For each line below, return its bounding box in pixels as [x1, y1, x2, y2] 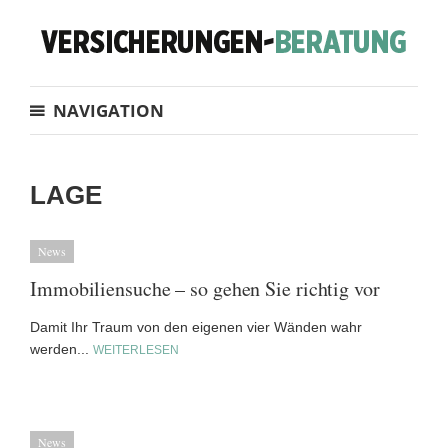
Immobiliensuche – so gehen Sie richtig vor [30, 275, 380, 302]
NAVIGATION [53, 99, 164, 122]
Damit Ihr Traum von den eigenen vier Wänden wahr [30, 319, 362, 335]
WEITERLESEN [93, 343, 179, 357]
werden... [30, 341, 93, 357]
